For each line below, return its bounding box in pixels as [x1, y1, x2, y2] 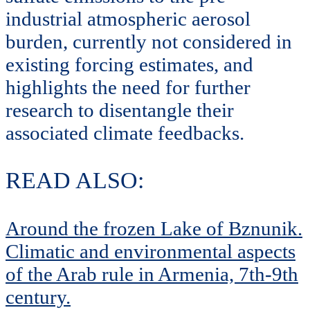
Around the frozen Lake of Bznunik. [6, 217, 302, 239]
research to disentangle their [6, 98, 234, 121]
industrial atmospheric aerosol [6, 7, 250, 30]
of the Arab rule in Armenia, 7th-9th [6, 262, 298, 285]
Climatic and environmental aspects [6, 239, 295, 262]
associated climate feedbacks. [6, 121, 244, 144]
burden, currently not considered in [6, 30, 292, 53]
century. [6, 285, 71, 308]
